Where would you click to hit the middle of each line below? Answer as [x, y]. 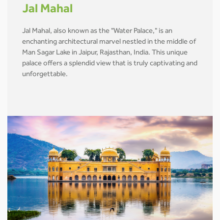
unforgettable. [45, 75]
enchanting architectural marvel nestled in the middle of [109, 42]
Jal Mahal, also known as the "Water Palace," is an [97, 31]
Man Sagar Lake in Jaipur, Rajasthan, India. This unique [105, 53]
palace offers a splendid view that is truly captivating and [110, 64]
